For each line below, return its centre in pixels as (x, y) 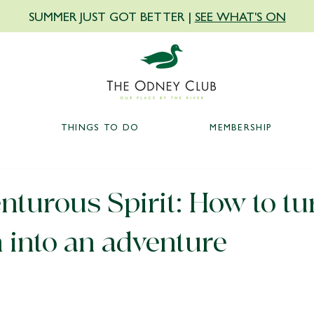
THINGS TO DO (100, 127)
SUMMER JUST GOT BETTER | (111, 16)
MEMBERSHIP (241, 127)
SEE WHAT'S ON (240, 16)
